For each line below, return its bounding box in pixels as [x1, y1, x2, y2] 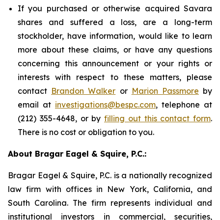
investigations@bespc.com [55, 100, 156, 110]
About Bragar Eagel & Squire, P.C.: [8, 149, 146, 159]
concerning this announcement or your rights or [18, 58, 212, 68]
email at [18, 100, 55, 110]
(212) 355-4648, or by [18, 113, 104, 123]
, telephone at [156, 100, 212, 110]
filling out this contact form [104, 113, 211, 123]
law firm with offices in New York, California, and [8, 184, 212, 194]
